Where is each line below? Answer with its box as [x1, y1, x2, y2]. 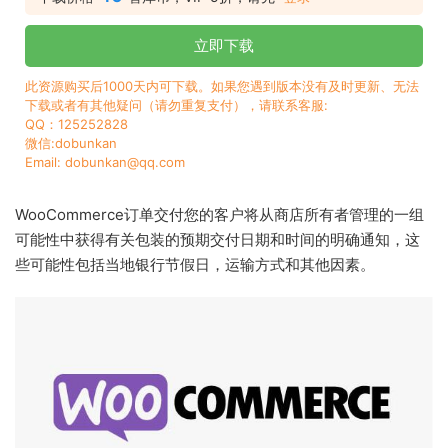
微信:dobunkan [25, 135, 117, 152]
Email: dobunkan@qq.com [25, 154, 185, 171]
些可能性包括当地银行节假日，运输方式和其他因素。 [15, 255, 375, 275]
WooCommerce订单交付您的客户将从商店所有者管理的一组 [15, 205, 424, 225]
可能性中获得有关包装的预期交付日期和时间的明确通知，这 [15, 230, 420, 250]
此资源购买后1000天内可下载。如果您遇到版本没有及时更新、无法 [25, 78, 419, 95]
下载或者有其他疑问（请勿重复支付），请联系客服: [25, 97, 328, 114]
